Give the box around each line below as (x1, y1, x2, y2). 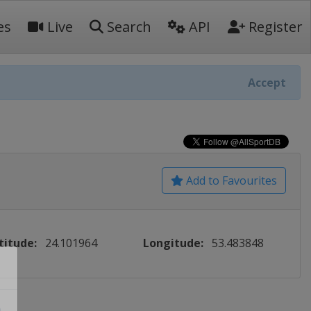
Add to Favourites (183, 173, 277, 188)
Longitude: (143, 235, 204, 251)
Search (103, 17, 151, 36)
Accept (248, 75, 286, 90)
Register (245, 17, 303, 36)
